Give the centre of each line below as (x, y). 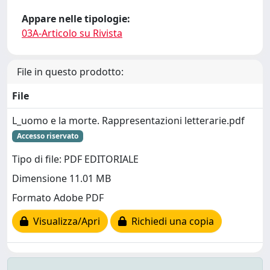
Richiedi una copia (170, 221)
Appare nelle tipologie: (76, 19)
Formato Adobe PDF (58, 198)
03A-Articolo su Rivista (72, 33)
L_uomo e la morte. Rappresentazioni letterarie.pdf (128, 121)
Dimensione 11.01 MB (61, 179)
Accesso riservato (47, 136)
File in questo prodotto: (70, 72)
